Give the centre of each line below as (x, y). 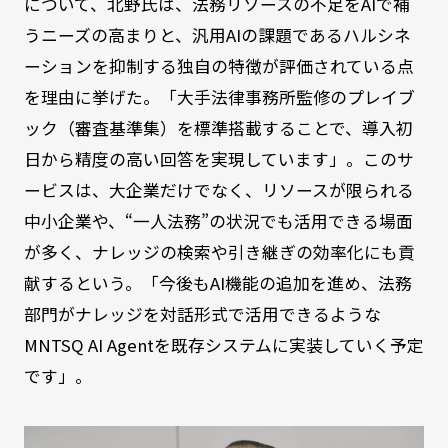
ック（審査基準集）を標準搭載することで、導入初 (218, 128)
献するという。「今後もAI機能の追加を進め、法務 (217, 283)
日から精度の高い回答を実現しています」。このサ (218, 159)
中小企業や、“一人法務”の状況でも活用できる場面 (218, 221)
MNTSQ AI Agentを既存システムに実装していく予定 (223, 345)
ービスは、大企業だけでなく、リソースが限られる (218, 190)
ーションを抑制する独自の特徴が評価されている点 (218, 66)
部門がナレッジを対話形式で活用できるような (202, 314)
